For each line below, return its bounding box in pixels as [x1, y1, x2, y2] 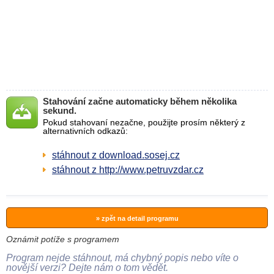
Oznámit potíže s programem [6, 234, 119, 244]
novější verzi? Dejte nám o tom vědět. [6, 262, 168, 273]
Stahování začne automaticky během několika [43, 96, 237, 106]
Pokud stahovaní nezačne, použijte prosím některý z [43, 117, 245, 127]
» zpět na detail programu [95, 215, 179, 222]
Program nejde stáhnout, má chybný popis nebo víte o [6, 253, 239, 263]
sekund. [43, 105, 76, 116]
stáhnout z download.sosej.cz [52, 150, 180, 160]
